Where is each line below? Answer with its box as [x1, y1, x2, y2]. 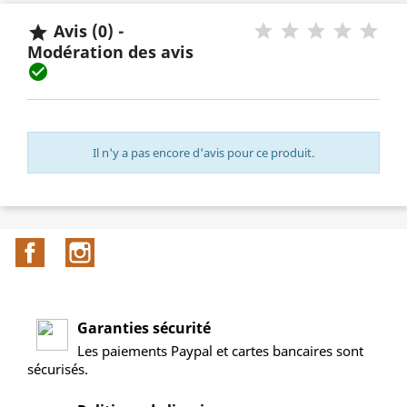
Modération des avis [27, 41, 203, 64]
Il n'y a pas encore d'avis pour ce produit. [93, 144, 314, 162]
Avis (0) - [49, 19, 124, 42]
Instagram [94, 237, 166, 258]
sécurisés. [27, 359, 88, 378]
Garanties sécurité [77, 317, 211, 338]
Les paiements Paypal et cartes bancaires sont [77, 341, 363, 360]
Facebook [45, 237, 111, 258]
